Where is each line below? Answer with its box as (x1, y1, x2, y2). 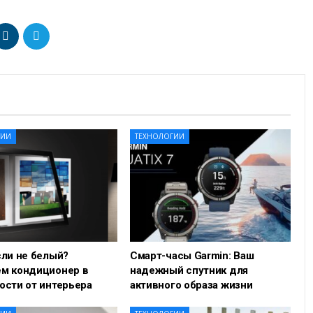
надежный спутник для (129, 264, 248, 277)
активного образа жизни (129, 279, 253, 292)
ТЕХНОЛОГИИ (134, 131, 184, 142)
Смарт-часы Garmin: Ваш (129, 249, 254, 263)
